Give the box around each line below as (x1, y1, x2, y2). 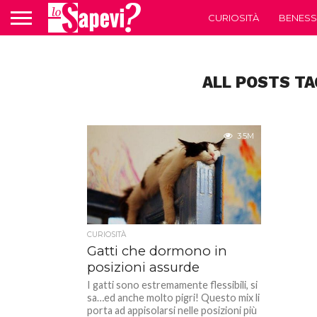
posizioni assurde (87, 259, 200, 275)
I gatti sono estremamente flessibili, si (87, 279, 258, 291)
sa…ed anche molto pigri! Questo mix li (87, 292, 260, 304)
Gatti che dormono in (87, 243, 228, 259)
